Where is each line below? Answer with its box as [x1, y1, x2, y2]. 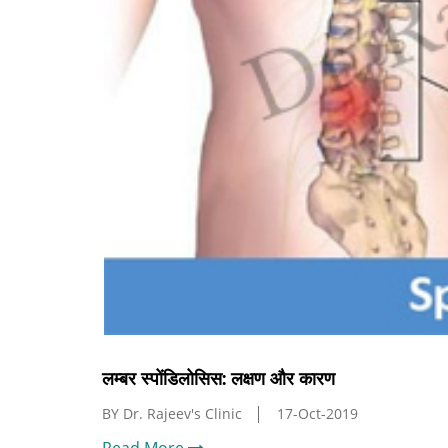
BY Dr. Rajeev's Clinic [102, 403, 242, 423]
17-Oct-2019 [277, 403, 358, 423]
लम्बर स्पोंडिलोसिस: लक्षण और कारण [102, 367, 335, 390]
